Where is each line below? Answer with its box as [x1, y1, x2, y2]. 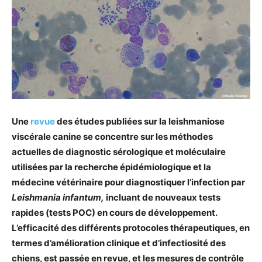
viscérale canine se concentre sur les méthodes [12, 131, 213, 142]
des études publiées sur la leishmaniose [55, 116, 225, 127]
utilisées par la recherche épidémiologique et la [12, 161, 211, 173]
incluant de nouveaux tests [104, 192, 220, 203]
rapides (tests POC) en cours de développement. [12, 207, 217, 218]
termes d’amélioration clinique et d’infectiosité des [12, 237, 226, 249]
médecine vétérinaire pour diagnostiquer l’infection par [12, 177, 245, 188]
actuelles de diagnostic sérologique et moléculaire [12, 146, 226, 157]
